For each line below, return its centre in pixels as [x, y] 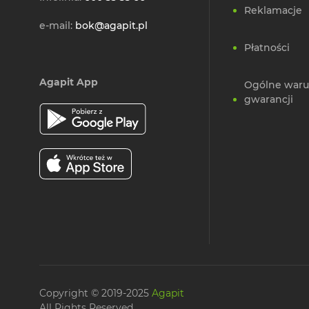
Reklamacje [273, 11]
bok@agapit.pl [111, 26]
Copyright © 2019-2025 [96, 293]
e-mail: [57, 26]
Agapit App [69, 82]
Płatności [267, 48]
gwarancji [269, 100]
